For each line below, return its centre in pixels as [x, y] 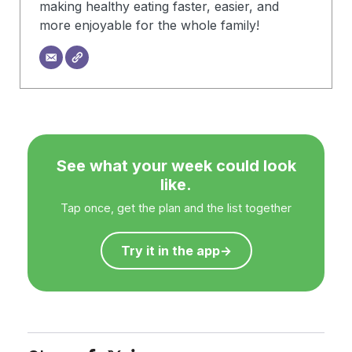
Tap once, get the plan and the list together [176, 208]
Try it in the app [170, 251]
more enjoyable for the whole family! [149, 25]
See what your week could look [176, 166]
